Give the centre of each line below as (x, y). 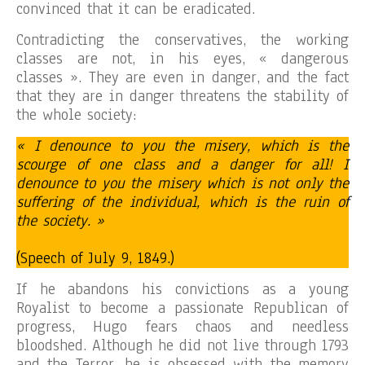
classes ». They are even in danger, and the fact (182, 77)
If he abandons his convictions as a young (182, 289)
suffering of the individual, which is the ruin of (182, 202)
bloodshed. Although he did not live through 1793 (182, 345)
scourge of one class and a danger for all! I (182, 165)
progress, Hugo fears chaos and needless (182, 327)
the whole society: (76, 115)
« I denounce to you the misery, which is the (182, 146)
